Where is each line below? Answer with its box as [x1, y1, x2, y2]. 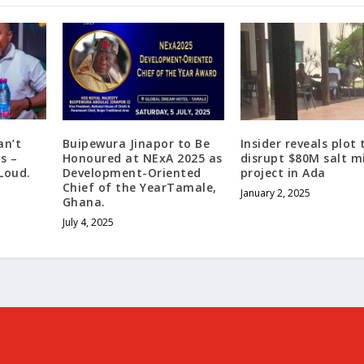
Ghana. [62, 193, 106, 210]
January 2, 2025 [240, 185, 310, 200]
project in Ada [240, 164, 326, 180]
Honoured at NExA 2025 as [62, 149, 223, 166]
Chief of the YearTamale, [62, 179, 217, 195]
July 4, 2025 [62, 214, 114, 229]
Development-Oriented [62, 164, 201, 180]
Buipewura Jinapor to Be [62, 135, 210, 151]
